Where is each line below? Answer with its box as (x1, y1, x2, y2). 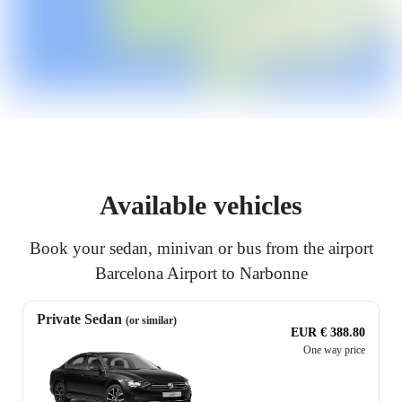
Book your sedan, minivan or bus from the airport (29, 239, 373, 258)
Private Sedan (37, 311, 126, 328)
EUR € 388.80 (291, 326, 365, 340)
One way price (303, 344, 365, 357)
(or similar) (126, 314, 177, 328)
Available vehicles (100, 190, 302, 221)
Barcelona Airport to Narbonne (94, 264, 308, 284)
